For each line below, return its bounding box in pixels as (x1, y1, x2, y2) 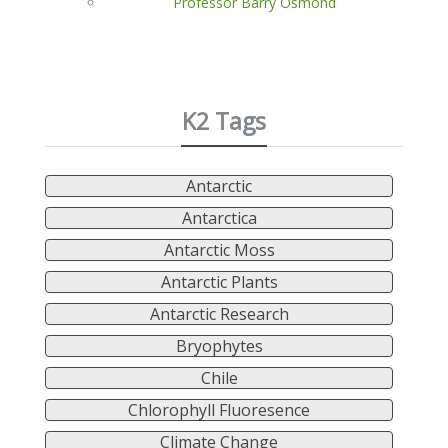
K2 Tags (182, 105, 266, 138)
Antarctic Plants (160, 271, 278, 294)
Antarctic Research (149, 303, 289, 326)
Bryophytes (175, 335, 263, 358)
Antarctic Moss (163, 239, 275, 262)
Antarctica (181, 207, 257, 230)
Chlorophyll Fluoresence (128, 399, 310, 422)
